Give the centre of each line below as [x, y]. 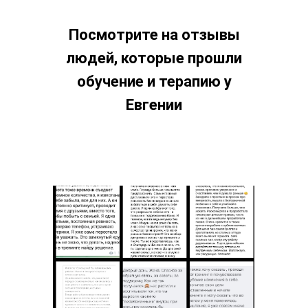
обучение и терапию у [154, 81]
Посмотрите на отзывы [154, 35]
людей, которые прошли [154, 58]
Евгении [154, 105]
